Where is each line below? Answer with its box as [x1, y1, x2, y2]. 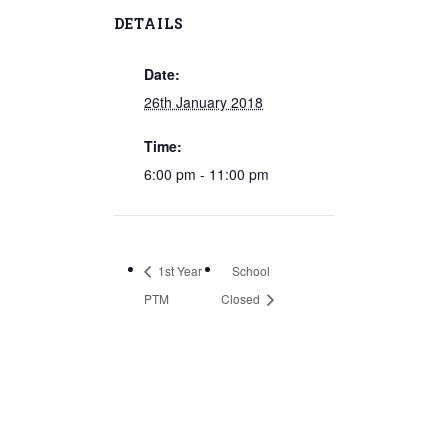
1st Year [155, 261, 202, 279]
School [231, 261, 270, 279]
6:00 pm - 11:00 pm [144, 164, 269, 184]
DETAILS [114, 14, 184, 33]
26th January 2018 [144, 92, 263, 112]
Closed [220, 289, 263, 307]
